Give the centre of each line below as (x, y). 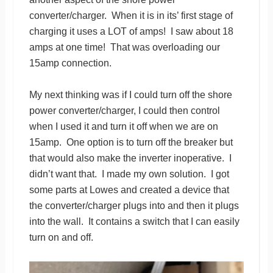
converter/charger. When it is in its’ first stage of (131, 15)
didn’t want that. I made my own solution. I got (129, 174)
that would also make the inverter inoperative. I (130, 158)
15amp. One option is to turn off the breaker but (131, 142)
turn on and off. (61, 237)
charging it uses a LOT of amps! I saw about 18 (131, 31)
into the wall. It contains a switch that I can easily (134, 221)
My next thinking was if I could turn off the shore (130, 94)
